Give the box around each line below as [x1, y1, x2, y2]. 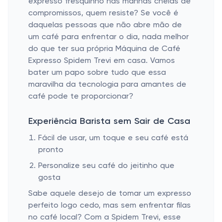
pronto [38, 146, 63, 154]
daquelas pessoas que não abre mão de [28, 21, 182, 29]
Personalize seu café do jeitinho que [38, 162, 174, 170]
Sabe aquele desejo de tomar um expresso [28, 190, 191, 198]
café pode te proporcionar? [28, 93, 133, 101]
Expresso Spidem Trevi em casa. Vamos [28, 57, 175, 65]
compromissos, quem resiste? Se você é [28, 9, 178, 17]
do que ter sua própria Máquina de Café [28, 45, 180, 53]
